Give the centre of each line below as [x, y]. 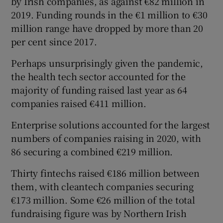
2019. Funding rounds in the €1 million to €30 [109, 15]
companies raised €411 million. [79, 103]
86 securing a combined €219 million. [92, 152]
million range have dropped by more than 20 [107, 28]
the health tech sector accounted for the [98, 76]
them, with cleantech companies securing [102, 186]
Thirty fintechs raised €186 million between [105, 173]
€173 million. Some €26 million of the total [103, 200]
